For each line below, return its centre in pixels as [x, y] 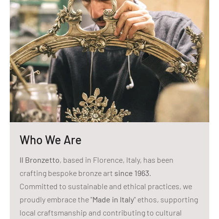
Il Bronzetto [40, 160]
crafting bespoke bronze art [67, 173]
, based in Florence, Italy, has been [117, 160]
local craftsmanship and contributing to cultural [101, 213]
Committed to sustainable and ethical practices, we [106, 186]
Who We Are [51, 140]
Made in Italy [113, 199]
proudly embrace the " [56, 199]
